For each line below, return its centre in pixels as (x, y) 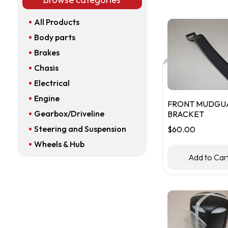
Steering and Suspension (80, 129)
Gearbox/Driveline (69, 113)
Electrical (52, 83)
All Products (56, 22)
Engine (47, 98)
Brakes (47, 52)
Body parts (54, 37)
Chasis (46, 68)
